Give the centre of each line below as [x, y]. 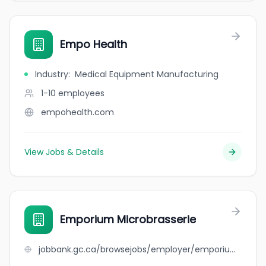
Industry [52, 74]
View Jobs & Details [64, 152]
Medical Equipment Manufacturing [147, 74]
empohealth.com [77, 112]
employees [81, 93]
